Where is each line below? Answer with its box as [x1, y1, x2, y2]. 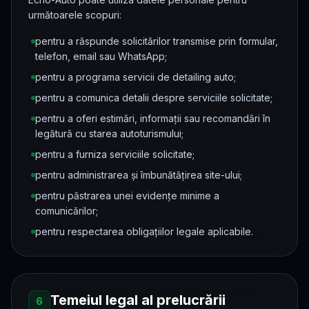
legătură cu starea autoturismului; [35, 128, 183, 139]
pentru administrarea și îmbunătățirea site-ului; [35, 169, 242, 181]
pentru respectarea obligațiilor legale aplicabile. [35, 226, 253, 237]
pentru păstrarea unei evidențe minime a [35, 190, 219, 201]
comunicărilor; [35, 205, 98, 217]
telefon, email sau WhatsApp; [35, 50, 167, 62]
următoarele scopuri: [28, 9, 121, 21]
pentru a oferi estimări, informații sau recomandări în [35, 112, 270, 124]
